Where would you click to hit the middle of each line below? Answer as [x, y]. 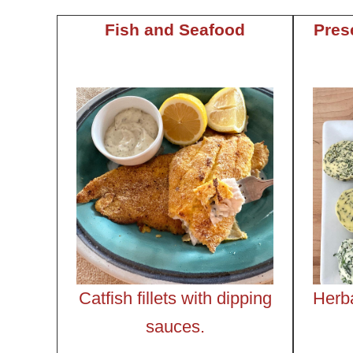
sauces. [175, 326]
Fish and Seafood [175, 29]
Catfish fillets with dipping [175, 298]
